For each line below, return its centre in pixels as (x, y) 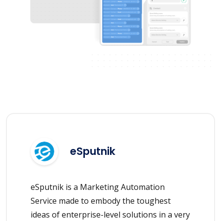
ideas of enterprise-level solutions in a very (110, 214)
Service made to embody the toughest (101, 201)
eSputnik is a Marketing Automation (98, 187)
